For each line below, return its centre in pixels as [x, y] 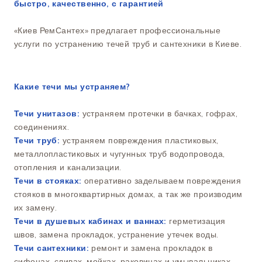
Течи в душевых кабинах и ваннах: [90, 221]
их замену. [36, 208]
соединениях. [42, 127]
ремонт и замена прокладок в [151, 248]
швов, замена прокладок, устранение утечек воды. [116, 235]
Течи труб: [37, 141]
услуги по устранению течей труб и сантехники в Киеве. [128, 44]
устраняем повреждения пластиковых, [139, 141]
